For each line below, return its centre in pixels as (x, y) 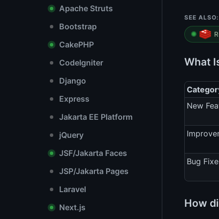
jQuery (70, 135)
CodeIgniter (80, 63)
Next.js (71, 207)
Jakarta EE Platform (95, 117)
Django (72, 81)
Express (73, 99)
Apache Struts (85, 8)
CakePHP (76, 44)
